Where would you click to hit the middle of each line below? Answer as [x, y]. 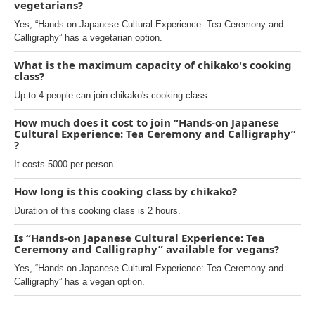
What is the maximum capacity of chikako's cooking [153, 65]
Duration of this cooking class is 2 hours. [97, 211]
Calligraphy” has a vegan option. [79, 282]
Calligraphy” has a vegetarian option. [88, 38]
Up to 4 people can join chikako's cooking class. [112, 96]
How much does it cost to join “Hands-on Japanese [147, 123]
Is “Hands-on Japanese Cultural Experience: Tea [139, 238]
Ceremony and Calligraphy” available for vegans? [147, 249]
